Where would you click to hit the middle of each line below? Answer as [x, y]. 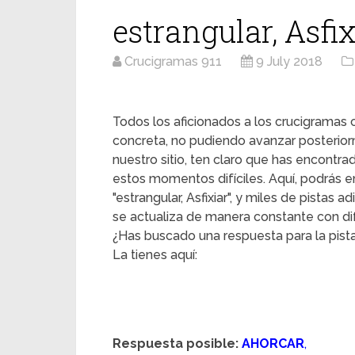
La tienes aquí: [155, 255]
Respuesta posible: [176, 344]
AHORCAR [273, 344]
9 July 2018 [289, 61]
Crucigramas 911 [173, 61]
